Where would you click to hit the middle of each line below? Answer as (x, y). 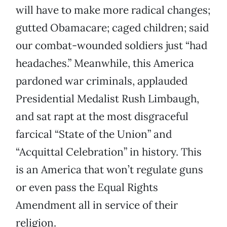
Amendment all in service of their (97, 205)
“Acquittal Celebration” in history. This (109, 152)
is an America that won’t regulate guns (109, 170)
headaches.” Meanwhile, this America (105, 63)
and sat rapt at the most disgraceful (102, 117)
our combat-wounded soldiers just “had (111, 46)
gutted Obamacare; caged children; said (112, 28)
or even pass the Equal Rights (87, 187)
